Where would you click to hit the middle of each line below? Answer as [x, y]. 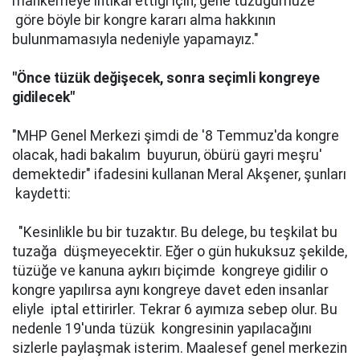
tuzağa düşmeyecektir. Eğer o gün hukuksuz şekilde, [180, 252]
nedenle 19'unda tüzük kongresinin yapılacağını [162, 329]
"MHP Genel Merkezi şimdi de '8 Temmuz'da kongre [176, 136]
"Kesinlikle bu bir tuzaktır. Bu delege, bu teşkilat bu [175, 232]
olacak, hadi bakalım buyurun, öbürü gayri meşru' [167, 155]
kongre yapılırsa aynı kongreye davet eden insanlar [170, 290]
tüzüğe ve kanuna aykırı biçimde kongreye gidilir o [170, 271]
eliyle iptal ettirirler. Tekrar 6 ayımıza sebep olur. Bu [175, 309]
